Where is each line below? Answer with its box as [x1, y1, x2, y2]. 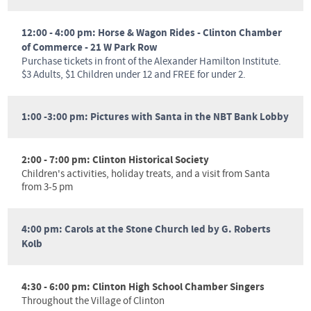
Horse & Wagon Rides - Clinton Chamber [98, 26, 282, 41]
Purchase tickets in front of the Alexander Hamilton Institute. [22, 55, 281, 69]
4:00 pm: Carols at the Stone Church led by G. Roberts [22, 222, 271, 237]
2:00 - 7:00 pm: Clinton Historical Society [22, 153, 209, 168]
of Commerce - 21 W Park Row [22, 40, 158, 56]
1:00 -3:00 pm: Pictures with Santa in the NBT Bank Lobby [22, 110, 289, 125]
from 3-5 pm [22, 180, 73, 194]
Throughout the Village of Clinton [22, 294, 165, 308]
